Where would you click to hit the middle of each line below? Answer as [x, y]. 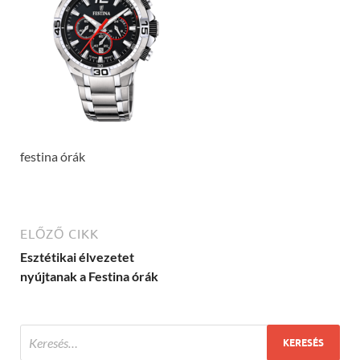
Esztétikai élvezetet [77, 257]
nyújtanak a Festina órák [89, 276]
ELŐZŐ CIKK [59, 234]
